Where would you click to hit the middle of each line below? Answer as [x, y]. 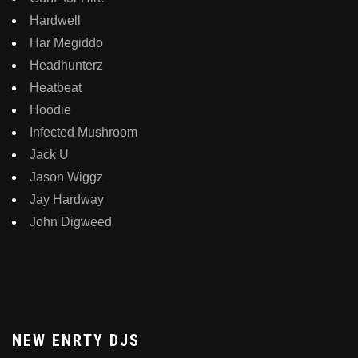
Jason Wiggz [66, 177]
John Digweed [71, 221]
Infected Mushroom [84, 132]
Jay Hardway [67, 199]
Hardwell [55, 20]
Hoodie [50, 109]
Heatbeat [56, 87]
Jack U [49, 154]
